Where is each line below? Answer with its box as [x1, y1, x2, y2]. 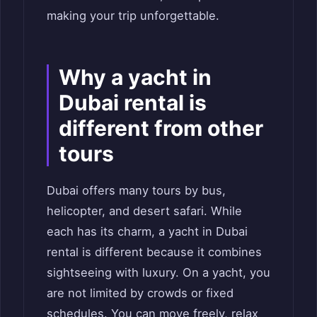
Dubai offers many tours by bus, [47, 183, 226, 197]
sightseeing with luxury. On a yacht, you [47, 265, 270, 279]
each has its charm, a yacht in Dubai [47, 224, 248, 238]
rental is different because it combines [47, 244, 262, 259]
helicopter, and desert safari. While [47, 203, 242, 218]
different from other [59, 115, 263, 141]
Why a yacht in [59, 64, 212, 90]
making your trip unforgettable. [47, 8, 219, 23]
